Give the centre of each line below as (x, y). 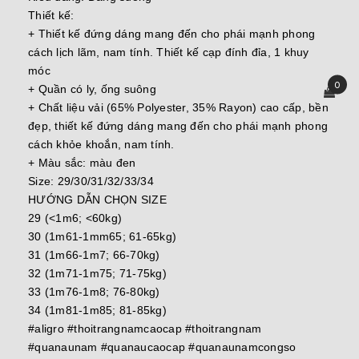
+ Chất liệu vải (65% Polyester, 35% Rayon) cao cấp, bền (178, 108)
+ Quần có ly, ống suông (92, 89)
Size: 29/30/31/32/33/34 (91, 182)
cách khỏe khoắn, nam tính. (103, 145)
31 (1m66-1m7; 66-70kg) (94, 255)
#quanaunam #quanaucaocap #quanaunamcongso (162, 347)
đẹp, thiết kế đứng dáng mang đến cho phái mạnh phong (178, 126)
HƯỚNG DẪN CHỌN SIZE (97, 200)
